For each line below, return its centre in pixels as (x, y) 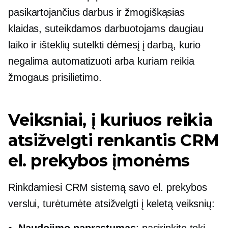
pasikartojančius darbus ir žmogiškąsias (97, 12)
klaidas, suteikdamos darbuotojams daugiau (106, 28)
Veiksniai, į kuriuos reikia (110, 120)
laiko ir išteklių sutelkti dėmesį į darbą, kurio (105, 45)
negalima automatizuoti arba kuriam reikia (101, 61)
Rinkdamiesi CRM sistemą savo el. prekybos (108, 187)
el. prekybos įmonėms (99, 160)
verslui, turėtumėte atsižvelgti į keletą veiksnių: (111, 203)
